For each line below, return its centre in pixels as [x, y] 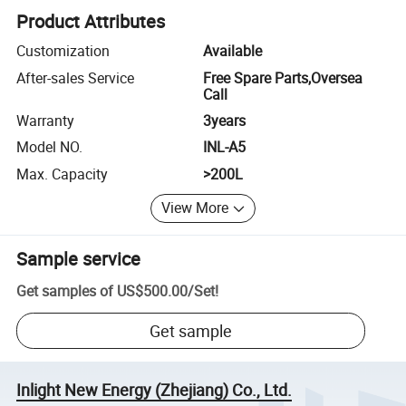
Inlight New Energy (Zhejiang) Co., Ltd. [155, 389]
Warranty [46, 120]
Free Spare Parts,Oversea [283, 77]
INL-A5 [224, 147]
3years [224, 120]
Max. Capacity [63, 174]
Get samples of [65, 291]
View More [195, 208]
